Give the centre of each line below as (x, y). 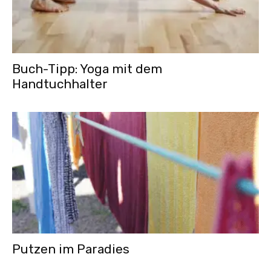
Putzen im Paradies (71, 249)
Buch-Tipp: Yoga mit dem (87, 68)
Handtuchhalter (60, 83)
